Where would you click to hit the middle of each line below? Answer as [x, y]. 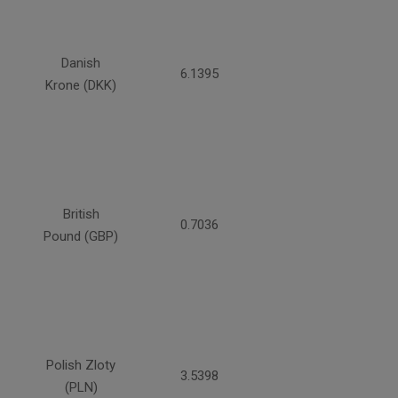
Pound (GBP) [81, 237]
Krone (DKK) [81, 86]
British [81, 215]
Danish [81, 64]
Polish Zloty [81, 366]
